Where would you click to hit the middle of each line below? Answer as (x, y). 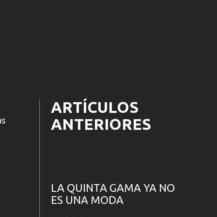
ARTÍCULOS (94, 107)
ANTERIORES (101, 124)
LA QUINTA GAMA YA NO (113, 188)
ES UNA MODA (87, 200)
